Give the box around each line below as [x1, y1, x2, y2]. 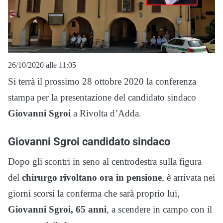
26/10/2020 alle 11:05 [8, 60, 76, 69]
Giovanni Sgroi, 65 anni [8, 204, 107, 215]
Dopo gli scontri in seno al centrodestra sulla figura [8, 156, 202, 167]
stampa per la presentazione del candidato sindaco [8, 92, 196, 103]
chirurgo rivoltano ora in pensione [22, 172, 162, 183]
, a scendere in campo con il [107, 204, 212, 215]
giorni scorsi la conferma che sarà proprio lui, [8, 188, 180, 199]
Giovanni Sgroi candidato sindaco [8, 134, 170, 148]
